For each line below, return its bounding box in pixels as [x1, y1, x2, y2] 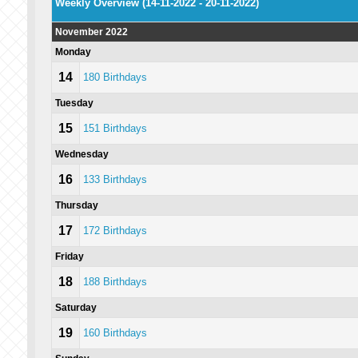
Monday [54, 46, 91, 58]
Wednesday [54, 149, 109, 160]
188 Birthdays [82, 276, 147, 288]
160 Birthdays [82, 327, 147, 339]
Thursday [54, 200, 98, 211]
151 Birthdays [82, 122, 147, 134]
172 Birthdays [82, 225, 147, 237]
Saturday [54, 302, 97, 313]
